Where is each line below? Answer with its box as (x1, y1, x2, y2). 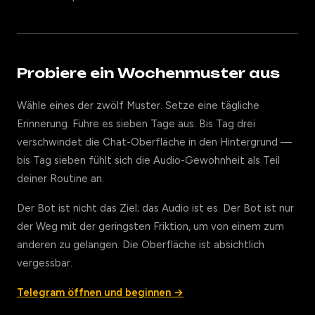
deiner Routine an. (17, 172, 104, 185)
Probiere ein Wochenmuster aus (17, 65, 280, 82)
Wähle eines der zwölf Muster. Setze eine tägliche (17, 99, 259, 112)
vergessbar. (17, 257, 72, 269)
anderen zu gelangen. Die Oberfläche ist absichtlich (17, 238, 264, 251)
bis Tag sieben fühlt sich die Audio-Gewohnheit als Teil (17, 154, 280, 167)
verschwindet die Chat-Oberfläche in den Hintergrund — (17, 136, 292, 148)
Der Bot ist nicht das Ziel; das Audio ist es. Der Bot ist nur (17, 202, 294, 214)
